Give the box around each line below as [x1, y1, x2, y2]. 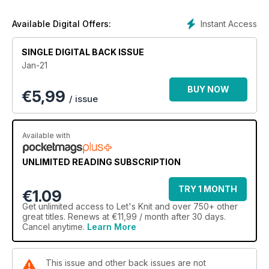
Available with [22, 131, 70, 141]
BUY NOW [187, 84, 229, 95]
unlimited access [38, 201, 104, 212]
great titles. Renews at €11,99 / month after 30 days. [22, 211, 226, 222]
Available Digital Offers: [12, 19, 111, 29]
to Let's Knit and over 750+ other [104, 201, 238, 212]
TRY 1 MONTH [178, 184, 237, 195]
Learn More [87, 222, 136, 232]
